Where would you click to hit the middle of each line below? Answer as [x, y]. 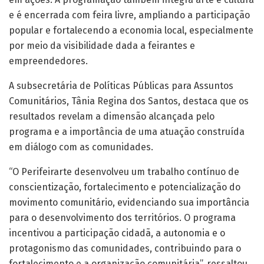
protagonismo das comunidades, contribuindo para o [125, 249]
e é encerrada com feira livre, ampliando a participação [129, 15]
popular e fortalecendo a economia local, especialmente [131, 31]
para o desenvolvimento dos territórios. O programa [122, 218]
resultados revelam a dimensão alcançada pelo [112, 117]
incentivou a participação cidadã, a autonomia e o [117, 233]
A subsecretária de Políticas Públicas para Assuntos [121, 86]
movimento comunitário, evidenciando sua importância [129, 203]
